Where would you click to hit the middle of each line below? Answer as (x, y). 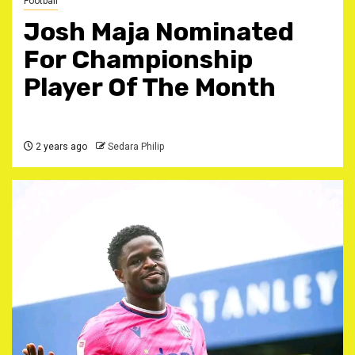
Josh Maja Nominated (159, 32)
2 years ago (60, 147)
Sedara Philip (136, 147)
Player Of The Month (150, 87)
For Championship (138, 59)
